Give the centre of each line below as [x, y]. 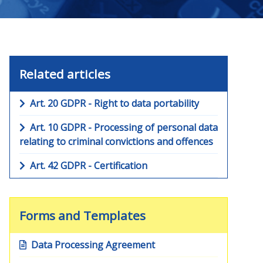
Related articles [65, 74]
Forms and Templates [82, 215]
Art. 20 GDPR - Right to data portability [114, 103]
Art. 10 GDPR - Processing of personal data [124, 127]
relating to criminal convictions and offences [116, 141]
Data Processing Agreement [91, 245]
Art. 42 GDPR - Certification [89, 166]
